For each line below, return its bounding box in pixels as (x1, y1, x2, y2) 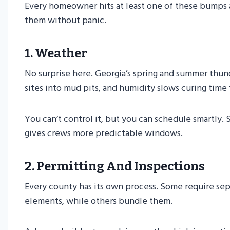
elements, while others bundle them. (25, 194, 172, 209)
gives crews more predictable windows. (25, 126, 183, 141)
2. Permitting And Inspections (25, 159, 205, 174)
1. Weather (25, 46, 87, 61)
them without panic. (25, 13, 106, 28)
